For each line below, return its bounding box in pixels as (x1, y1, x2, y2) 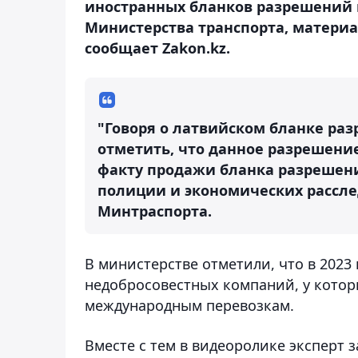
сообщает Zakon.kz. (85, 38, 230, 58)
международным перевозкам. (85, 295, 294, 315)
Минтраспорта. (97, 201, 212, 221)
